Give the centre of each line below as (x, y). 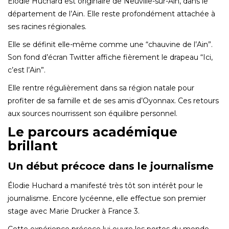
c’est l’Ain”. (27, 70)
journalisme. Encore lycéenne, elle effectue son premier (107, 198)
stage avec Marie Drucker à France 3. (74, 211)
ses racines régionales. (47, 26)
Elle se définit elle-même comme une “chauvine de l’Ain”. (110, 44)
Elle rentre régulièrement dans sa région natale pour (101, 88)
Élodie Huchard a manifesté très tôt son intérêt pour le (105, 185)
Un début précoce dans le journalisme (111, 166)
